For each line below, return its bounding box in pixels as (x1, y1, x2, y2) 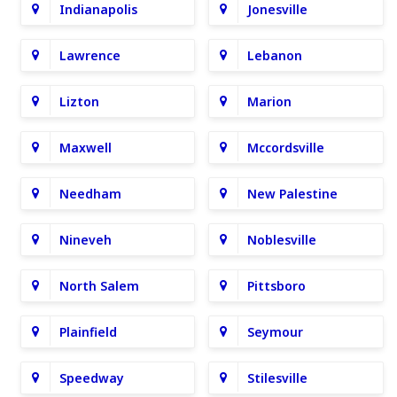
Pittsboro (247, 277, 307, 294)
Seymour (247, 323, 304, 340)
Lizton (58, 93, 99, 110)
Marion (247, 93, 292, 110)
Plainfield (58, 323, 117, 340)
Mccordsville (247, 139, 325, 156)
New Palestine (247, 185, 339, 202)
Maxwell (58, 139, 112, 156)
